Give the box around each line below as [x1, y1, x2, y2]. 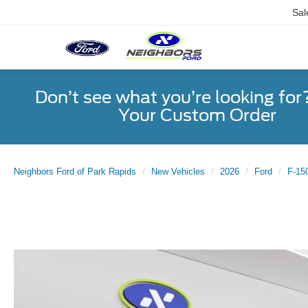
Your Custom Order [118, 105, 276, 125]
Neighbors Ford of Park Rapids [14, 166, 136, 177]
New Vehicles [151, 166, 205, 177]
